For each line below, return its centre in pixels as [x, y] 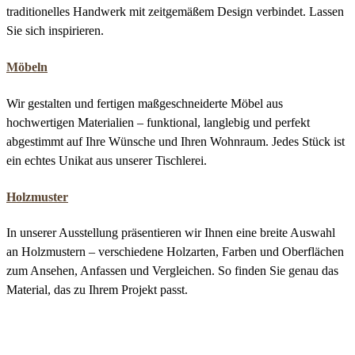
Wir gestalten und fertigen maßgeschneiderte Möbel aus [145, 103]
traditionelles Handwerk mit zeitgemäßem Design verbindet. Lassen [175, 12]
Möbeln [27, 67]
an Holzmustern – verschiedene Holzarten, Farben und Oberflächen [175, 252]
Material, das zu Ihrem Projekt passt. [97, 290]
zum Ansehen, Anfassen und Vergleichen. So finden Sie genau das [172, 271]
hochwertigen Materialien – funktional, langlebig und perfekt [158, 122]
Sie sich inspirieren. [55, 31]
